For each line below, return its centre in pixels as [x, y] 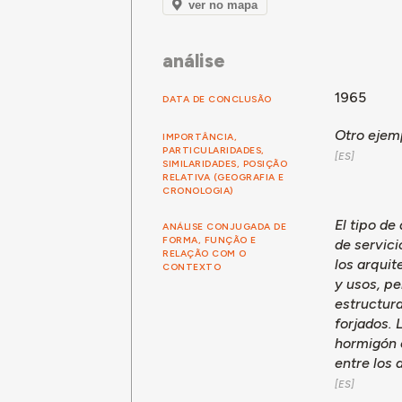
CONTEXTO [192, 267]
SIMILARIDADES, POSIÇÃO [225, 163]
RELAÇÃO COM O [205, 254]
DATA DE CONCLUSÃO [217, 99]
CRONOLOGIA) [198, 190]
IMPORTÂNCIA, [200, 136]
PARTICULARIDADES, [214, 150]
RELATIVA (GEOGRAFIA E [223, 177]
